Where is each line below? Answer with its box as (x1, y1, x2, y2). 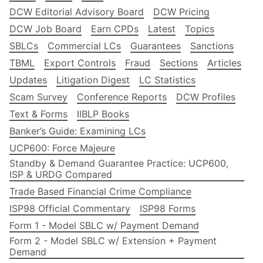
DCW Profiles (176, 91, 235, 103)
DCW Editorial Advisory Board (9, 6, 144, 18)
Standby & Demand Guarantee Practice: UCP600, (9, 157, 228, 170)
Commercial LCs (48, 40, 121, 52)
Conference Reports (77, 91, 167, 103)
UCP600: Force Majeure (9, 142, 115, 154)
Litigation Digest (56, 74, 130, 86)
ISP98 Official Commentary (9, 203, 130, 215)
